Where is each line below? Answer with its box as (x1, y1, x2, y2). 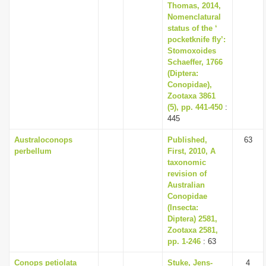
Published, (167, 135, 207, 144)
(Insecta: (167, 203, 198, 212)
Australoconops (14, 135, 72, 144)
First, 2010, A (167, 147, 216, 156)
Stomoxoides (167, 46, 216, 55)
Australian (167, 180, 205, 189)
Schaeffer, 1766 (167, 58, 223, 66)
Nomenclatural (167, 12, 221, 21)
